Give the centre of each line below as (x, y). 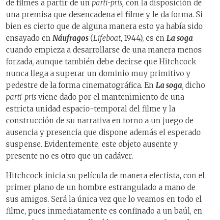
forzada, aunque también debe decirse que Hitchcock (101, 61)
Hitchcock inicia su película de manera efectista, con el (105, 176)
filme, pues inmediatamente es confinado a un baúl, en (104, 211)
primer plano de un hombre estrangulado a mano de (101, 188)
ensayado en (29, 38)
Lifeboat (107, 38)
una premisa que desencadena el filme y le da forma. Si (104, 14)
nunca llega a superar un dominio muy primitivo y (98, 73)
